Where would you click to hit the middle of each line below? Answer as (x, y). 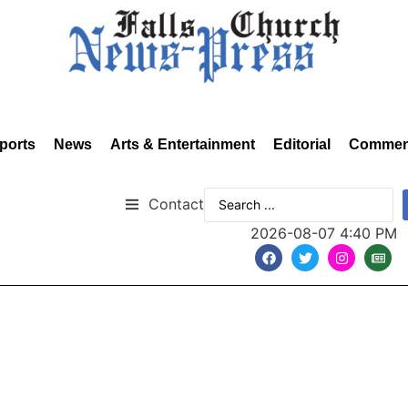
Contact (176, 204)
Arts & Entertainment (183, 144)
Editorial (302, 144)
